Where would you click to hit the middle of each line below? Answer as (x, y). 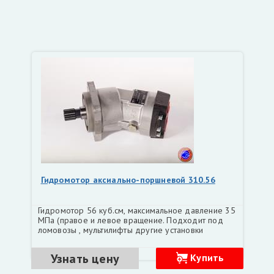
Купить (207, 257)
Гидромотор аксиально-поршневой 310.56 (128, 180)
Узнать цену (85, 258)
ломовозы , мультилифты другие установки (120, 230)
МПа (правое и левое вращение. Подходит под (130, 220)
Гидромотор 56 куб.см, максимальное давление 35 (136, 210)
